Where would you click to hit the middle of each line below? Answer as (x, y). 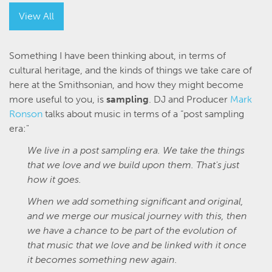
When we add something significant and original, (135, 201)
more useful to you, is (58, 99)
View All (36, 16)
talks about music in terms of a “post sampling (143, 114)
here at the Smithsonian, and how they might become (126, 84)
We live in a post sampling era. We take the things (136, 150)
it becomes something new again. (102, 259)
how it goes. (54, 179)
